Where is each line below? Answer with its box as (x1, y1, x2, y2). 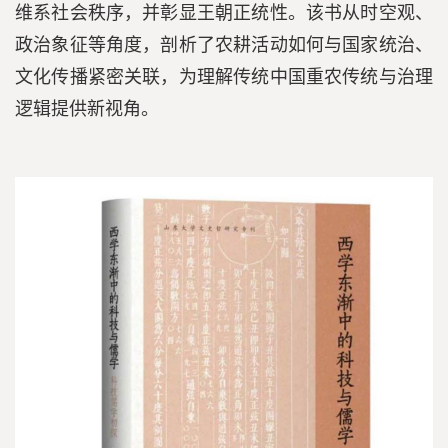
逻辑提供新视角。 (15, 99, 159, 120)
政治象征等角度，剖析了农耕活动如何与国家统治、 (15, 35, 433, 56)
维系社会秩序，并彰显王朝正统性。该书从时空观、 (15, 3, 433, 24)
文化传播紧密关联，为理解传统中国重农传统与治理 (15, 67, 433, 88)
